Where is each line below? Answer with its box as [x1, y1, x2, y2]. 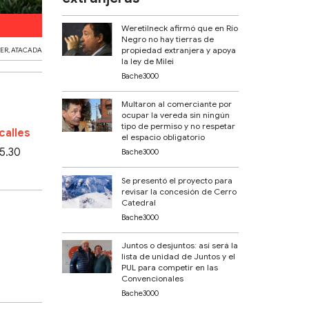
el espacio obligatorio [121, 132, 206, 143]
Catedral [121, 197, 157, 208]
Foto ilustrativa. [53, 19, 119, 31]
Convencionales [121, 273, 184, 284]
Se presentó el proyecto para [121, 175, 233, 186]
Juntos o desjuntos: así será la [121, 240, 239, 251]
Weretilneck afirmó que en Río [121, 22, 239, 33]
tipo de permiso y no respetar [121, 121, 236, 132]
